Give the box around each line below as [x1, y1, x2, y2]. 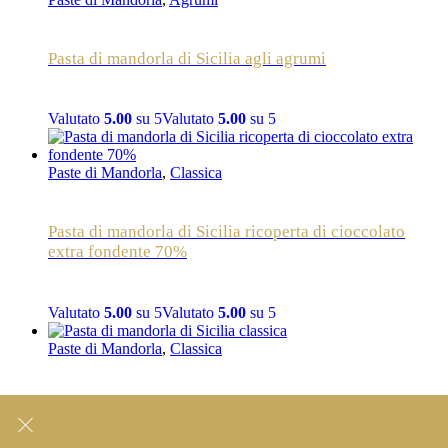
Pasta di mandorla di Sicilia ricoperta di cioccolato [48, 222, 405, 242]
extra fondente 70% [48, 242, 187, 262]
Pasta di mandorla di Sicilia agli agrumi [48, 48, 326, 68]
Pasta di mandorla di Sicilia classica [48, 397, 301, 417]
